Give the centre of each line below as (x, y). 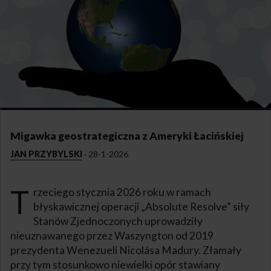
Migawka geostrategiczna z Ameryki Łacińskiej (127, 135)
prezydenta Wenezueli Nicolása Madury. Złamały (126, 250)
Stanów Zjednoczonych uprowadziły (118, 221)
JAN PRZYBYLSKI (46, 154)
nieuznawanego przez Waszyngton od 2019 (112, 235)
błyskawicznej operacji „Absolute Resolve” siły (141, 206)
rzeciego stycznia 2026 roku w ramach (122, 192)
